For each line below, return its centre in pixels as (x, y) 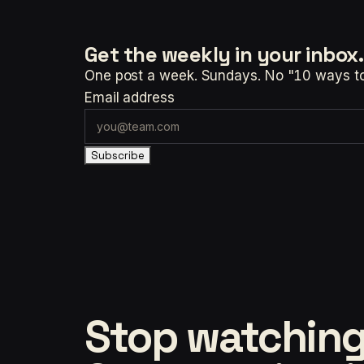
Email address (130, 98)
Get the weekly (160, 55)
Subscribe (118, 156)
